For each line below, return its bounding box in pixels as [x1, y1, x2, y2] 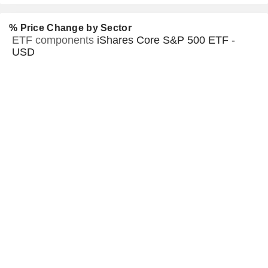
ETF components [12, 34, 97, 47]
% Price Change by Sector [9, 23, 132, 33]
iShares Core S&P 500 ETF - [97, 34, 235, 47]
